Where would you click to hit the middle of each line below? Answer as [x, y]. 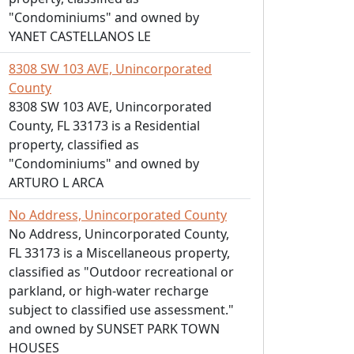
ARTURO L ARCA [56, 183]
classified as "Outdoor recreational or [121, 272]
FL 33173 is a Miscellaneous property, [119, 253]
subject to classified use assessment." [121, 310]
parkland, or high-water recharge [109, 291]
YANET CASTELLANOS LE [80, 36]
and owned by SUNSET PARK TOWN [114, 329]
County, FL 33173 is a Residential [104, 126]
